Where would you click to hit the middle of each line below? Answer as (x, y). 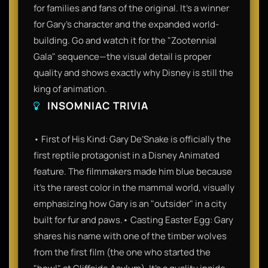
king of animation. (70, 89)
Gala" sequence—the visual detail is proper (122, 56)
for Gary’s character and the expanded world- (126, 24)
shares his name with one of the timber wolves (130, 236)
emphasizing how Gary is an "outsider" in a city (130, 203)
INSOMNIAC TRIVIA (97, 105)
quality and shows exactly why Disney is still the (133, 72)
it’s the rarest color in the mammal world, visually (134, 187)
